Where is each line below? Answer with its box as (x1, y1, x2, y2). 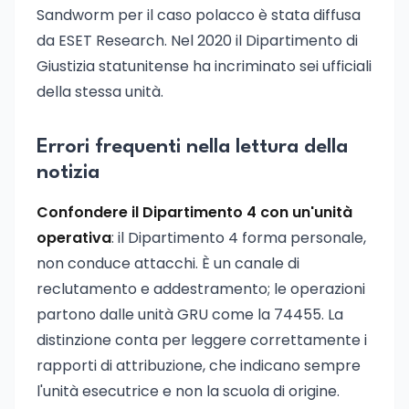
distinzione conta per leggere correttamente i (37, 330, 367, 351)
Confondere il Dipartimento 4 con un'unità (37, 202, 352, 223)
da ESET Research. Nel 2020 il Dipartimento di (37, 30, 358, 51)
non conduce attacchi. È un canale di (37, 253, 299, 274)
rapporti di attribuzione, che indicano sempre (37, 355, 361, 376)
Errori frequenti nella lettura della (37, 137, 348, 157)
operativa (37, 227, 111, 248)
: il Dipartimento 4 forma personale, (111, 227, 366, 248)
